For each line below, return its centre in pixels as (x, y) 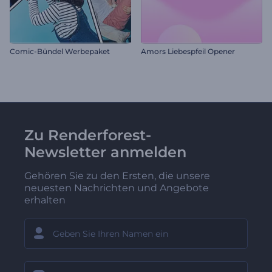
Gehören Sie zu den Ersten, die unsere (117, 175)
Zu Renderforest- (88, 135)
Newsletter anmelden (105, 152)
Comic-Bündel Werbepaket (60, 51)
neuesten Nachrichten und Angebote (117, 188)
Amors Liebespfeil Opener (188, 51)
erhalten (45, 200)
